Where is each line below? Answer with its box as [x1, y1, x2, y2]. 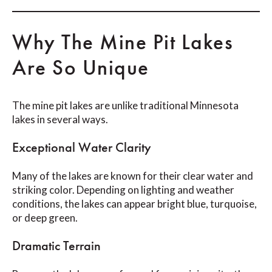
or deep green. [12, 211, 78, 225]
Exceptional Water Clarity [12, 138, 151, 157]
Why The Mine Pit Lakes [12, 29, 233, 56]
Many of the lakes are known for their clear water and [12, 169, 253, 183]
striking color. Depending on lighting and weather [12, 183, 234, 197]
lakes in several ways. [12, 113, 108, 126]
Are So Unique [12, 54, 149, 82]
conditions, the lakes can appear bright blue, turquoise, [12, 197, 257, 211]
